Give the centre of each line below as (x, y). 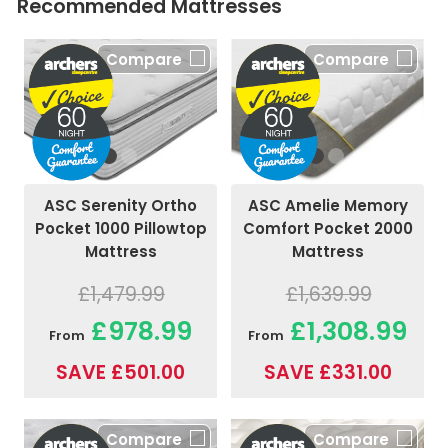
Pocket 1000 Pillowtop (120, 229)
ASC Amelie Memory (327, 205)
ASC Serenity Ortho (120, 206)
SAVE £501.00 (120, 373)
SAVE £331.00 (327, 372)
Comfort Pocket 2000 (327, 228)
